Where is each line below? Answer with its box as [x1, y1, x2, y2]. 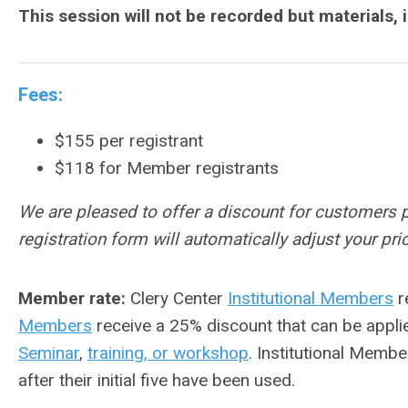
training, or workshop [87, 342, 249, 363]
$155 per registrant [55, 130, 203, 151]
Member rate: [18, 288, 126, 309]
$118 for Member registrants [55, 158, 279, 178]
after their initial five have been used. [18, 370, 295, 391]
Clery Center [126, 288, 228, 309]
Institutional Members [228, 288, 393, 309]
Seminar [18, 342, 79, 363]
